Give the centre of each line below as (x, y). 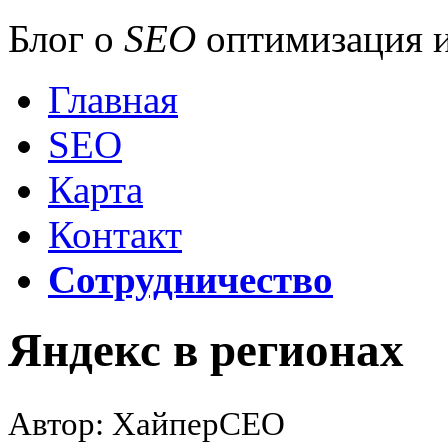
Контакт (115, 234)
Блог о (66, 38)
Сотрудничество (190, 279)
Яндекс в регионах (206, 350)
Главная (113, 99)
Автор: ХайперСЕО (146, 423)
